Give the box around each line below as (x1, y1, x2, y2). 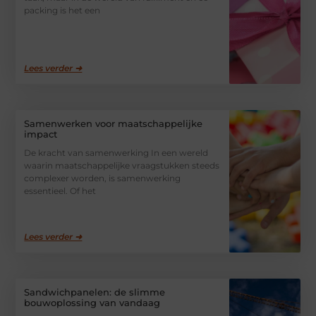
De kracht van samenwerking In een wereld (24, 147, 209, 159)
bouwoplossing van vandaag (24, 296, 161, 308)
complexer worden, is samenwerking (24, 173, 181, 184)
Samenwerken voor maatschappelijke (24, 118, 203, 130)
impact (24, 128, 58, 140)
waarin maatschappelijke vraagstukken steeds (24, 160, 220, 171)
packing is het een (24, 4, 101, 16)
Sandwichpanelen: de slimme (24, 286, 166, 298)
